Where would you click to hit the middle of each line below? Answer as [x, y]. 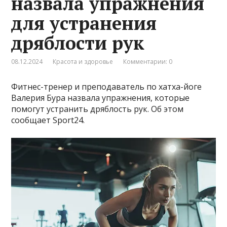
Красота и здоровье [83, 62]
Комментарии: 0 [148, 62]
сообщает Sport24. [48, 120]
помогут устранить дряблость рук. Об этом [98, 109]
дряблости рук [78, 43]
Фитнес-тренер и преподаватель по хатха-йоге [107, 87]
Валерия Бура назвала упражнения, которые [101, 98]
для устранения [84, 23]
